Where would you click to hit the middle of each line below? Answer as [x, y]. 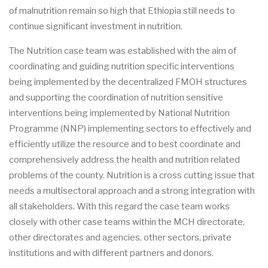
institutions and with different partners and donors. [112, 253]
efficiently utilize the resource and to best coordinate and [125, 144]
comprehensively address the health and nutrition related [124, 160]
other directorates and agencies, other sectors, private [120, 238]
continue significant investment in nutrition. [97, 27]
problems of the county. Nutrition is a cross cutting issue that [132, 176]
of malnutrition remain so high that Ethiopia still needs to [122, 11]
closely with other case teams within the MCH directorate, [127, 222]
